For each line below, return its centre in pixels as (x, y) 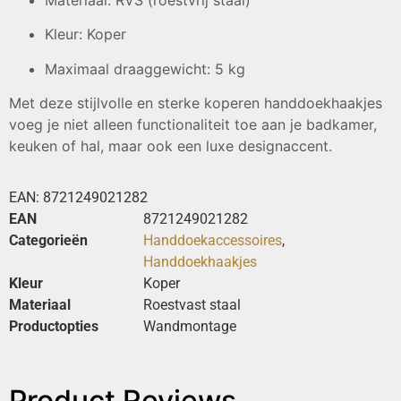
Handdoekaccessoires (213, 241)
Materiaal (40, 305)
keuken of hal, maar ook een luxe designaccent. (171, 146)
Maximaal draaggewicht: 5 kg (145, 68)
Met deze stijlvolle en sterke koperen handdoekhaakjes (196, 103)
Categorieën (48, 241)
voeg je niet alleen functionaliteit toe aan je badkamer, (193, 125)
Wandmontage (190, 327)
